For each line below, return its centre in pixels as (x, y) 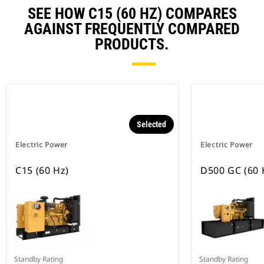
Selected (151, 125)
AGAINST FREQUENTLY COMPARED (132, 29)
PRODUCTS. (132, 44)
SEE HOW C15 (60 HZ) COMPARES (132, 14)
